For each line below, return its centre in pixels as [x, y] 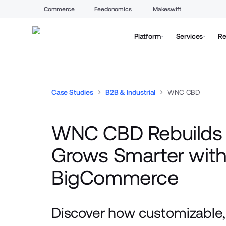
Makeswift [167, 9]
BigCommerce [115, 178]
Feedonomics [113, 9]
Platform [148, 36]
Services [189, 36]
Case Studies [72, 92]
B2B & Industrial [130, 92]
